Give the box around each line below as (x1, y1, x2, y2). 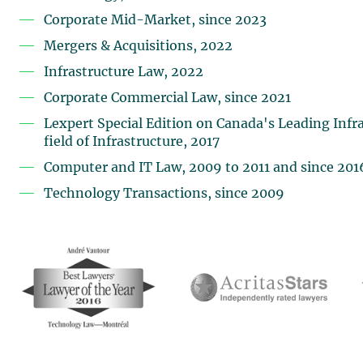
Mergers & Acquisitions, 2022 (44, 40, 233, 53)
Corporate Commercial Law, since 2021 (44, 92, 291, 105)
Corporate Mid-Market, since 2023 (44, 14, 267, 27)
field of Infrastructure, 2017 (44, 135, 220, 148)
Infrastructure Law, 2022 (44, 66, 203, 79)
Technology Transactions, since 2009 (44, 187, 284, 200)
